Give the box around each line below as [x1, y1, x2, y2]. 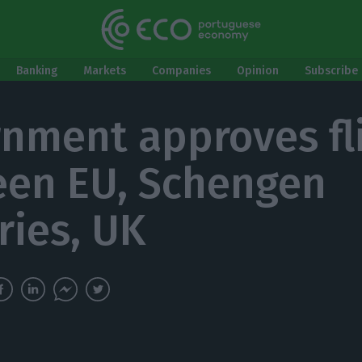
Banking [16, 64, 57, 78]
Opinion [237, 64, 279, 78]
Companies [152, 64, 211, 78]
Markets [83, 64, 126, 78]
